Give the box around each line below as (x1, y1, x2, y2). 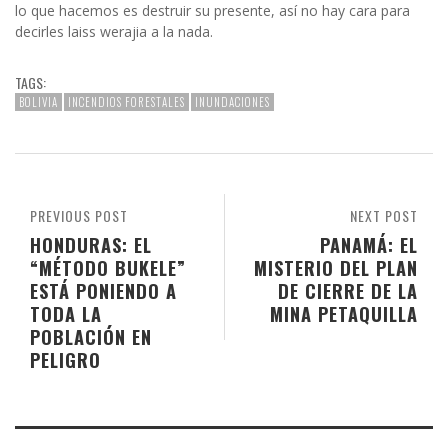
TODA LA (30, 300, 102, 328)
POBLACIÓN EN (30, 323, 152, 351)
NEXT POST (350, 205, 418, 227)
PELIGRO (30, 346, 101, 374)
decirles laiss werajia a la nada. (15, 22, 213, 42)
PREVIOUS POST (30, 205, 128, 227)
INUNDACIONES (195, 94, 270, 111)
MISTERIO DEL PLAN (254, 254, 418, 282)
